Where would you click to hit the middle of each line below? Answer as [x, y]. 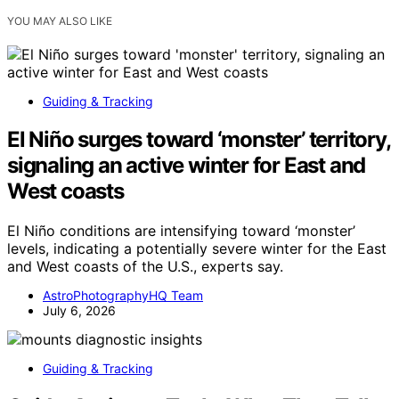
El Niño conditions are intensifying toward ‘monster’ [181, 231]
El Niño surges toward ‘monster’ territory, [199, 140]
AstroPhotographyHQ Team [123, 296]
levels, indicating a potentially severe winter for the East [197, 249]
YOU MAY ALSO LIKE [60, 21]
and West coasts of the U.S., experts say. [145, 267]
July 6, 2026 [79, 311]
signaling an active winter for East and [187, 166]
